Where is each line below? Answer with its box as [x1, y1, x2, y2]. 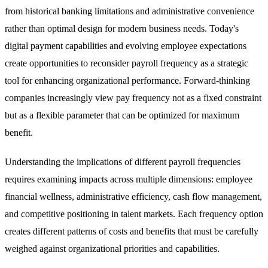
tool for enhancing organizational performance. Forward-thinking [5, 75, 250, 86]
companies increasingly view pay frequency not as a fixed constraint [5, 93, 261, 103]
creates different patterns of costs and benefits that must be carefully [5, 226, 258, 237]
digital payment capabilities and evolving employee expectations [5, 41, 246, 51]
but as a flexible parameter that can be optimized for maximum [5, 110, 239, 121]
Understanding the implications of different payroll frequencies [5, 157, 240, 167]
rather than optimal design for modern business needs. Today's [5, 23, 239, 34]
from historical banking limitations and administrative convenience [5, 6, 254, 17]
